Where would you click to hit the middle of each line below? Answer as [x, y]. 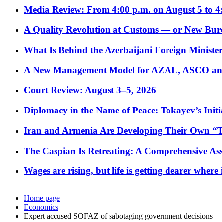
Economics [41, 207]
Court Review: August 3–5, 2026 [90, 90]
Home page [42, 198]
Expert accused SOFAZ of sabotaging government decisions [118, 216]
